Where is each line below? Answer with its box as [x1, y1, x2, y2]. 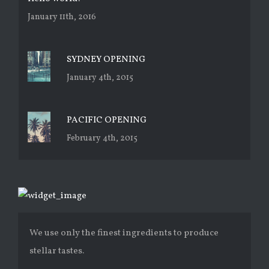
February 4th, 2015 [67, 133, 138, 145]
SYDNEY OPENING [67, 53, 145, 67]
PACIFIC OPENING [67, 114, 147, 127]
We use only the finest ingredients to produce [29, 226, 219, 240]
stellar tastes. [29, 244, 85, 258]
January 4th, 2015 [67, 72, 133, 84]
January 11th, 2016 [28, 11, 96, 23]
